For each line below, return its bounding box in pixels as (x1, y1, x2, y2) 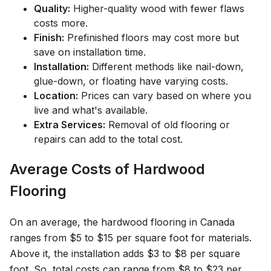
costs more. (34, 17, 88, 30)
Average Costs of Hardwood (10, 160, 205, 178)
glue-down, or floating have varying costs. (34, 75, 228, 88)
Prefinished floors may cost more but (64, 31, 239, 44)
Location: (34, 90, 78, 102)
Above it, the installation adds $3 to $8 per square (10, 247, 240, 260)
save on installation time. (34, 46, 146, 59)
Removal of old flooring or (105, 119, 230, 131)
